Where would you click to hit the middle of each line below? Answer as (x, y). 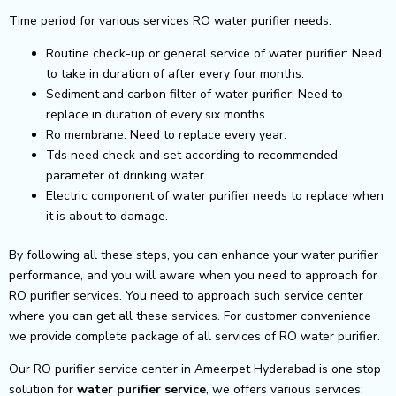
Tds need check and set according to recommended (192, 155)
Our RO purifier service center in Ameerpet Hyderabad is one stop (195, 369)
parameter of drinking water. (126, 175)
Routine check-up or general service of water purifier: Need (214, 53)
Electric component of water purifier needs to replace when (215, 195)
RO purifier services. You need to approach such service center (186, 295)
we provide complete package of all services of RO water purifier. (194, 336)
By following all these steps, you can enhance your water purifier (194, 255)
